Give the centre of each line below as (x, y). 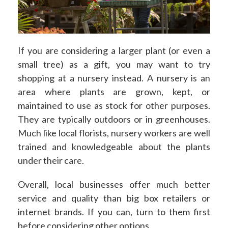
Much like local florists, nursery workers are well (114, 133)
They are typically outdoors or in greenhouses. (114, 119)
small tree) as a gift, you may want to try (114, 64)
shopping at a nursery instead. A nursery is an (114, 78)
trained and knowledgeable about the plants (114, 146)
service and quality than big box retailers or (114, 198)
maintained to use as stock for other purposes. (114, 105)
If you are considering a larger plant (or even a (114, 50)
